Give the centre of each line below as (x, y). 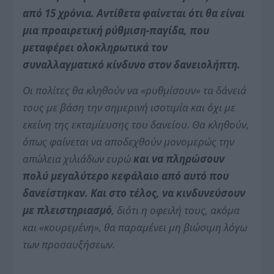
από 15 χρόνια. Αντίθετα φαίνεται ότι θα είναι (134, 13)
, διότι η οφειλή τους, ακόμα (176, 210)
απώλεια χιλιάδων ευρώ (78, 158)
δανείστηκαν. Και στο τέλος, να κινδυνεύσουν (134, 193)
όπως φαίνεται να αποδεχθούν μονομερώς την (129, 141)
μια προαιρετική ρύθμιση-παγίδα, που (116, 30)
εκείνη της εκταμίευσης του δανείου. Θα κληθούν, (136, 124)
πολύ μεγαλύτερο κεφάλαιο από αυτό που (126, 176)
